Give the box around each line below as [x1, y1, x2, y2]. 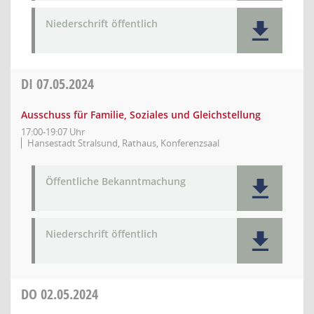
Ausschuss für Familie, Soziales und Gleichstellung [21, 108, 261, 121]
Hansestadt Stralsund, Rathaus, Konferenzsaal [27, 137, 219, 149]
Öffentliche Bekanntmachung [46, 175, 186, 188]
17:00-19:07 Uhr [21, 125, 85, 138]
